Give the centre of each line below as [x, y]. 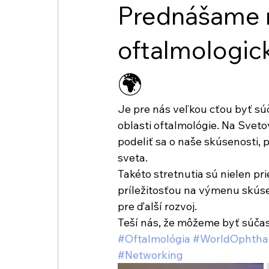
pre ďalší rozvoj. [157, 207]
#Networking [150, 255]
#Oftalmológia [154, 239]
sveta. [133, 158]
